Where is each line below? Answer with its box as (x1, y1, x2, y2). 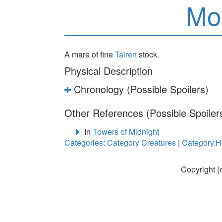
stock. (137, 48, 159, 60)
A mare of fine (64, 48, 115, 60)
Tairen (115, 48, 137, 60)
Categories (64, 136, 103, 148)
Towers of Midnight (93, 125, 159, 137)
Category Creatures (107, 136, 176, 148)
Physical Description (64, 63, 153, 78)
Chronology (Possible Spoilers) (74, 82, 209, 97)
